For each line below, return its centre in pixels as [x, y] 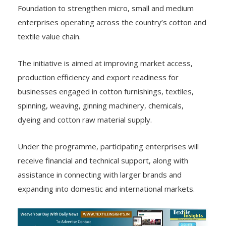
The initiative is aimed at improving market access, [105, 63]
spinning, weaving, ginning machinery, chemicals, [101, 105]
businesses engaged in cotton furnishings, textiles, [106, 91]
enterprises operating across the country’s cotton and [112, 22]
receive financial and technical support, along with [103, 160]
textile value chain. [49, 36]
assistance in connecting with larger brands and [100, 174]
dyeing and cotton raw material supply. [85, 119]
